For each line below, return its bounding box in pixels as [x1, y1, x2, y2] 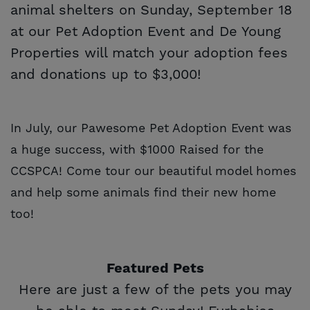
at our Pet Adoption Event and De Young [10, 23, 281, 42]
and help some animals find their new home [10, 185, 276, 201]
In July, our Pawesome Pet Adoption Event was [10, 121, 291, 137]
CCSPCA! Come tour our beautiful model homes [10, 164, 296, 180]
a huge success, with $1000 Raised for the [10, 143, 264, 158]
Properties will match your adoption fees [10, 44, 288, 63]
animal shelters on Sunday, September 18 [10, 1, 292, 20]
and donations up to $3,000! [10, 66, 201, 84]
